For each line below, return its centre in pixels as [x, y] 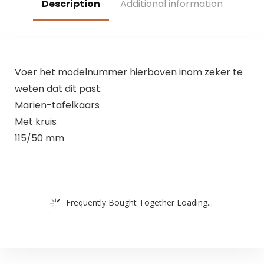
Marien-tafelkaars [57, 105]
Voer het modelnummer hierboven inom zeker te [128, 72]
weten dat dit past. [58, 88]
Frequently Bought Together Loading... [139, 202]
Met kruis [35, 121]
